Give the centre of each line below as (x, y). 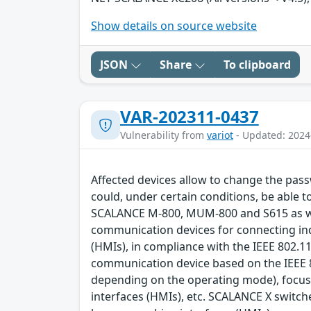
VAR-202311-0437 (190, 117)
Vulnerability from (163, 135)
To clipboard (257, 65)
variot (220, 135)
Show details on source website (174, 26)
